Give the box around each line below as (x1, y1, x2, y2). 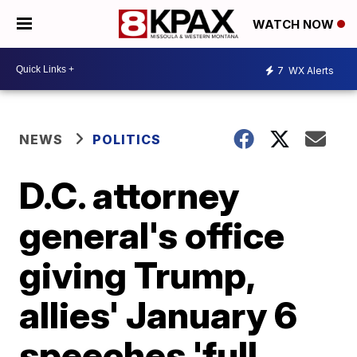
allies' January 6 (19, 292, 298, 337)
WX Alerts (286, 64, 334, 76)
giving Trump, (19, 253, 255, 297)
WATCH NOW (253, 17, 337, 33)
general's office (19, 213, 285, 257)
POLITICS (92, 131, 162, 147)
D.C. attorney (19, 173, 240, 218)
